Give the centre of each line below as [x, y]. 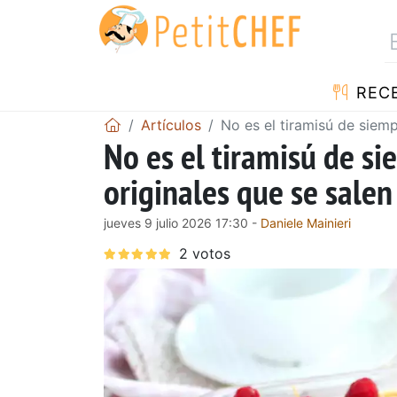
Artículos [171, 125]
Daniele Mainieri [306, 222]
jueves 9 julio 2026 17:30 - [182, 222]
